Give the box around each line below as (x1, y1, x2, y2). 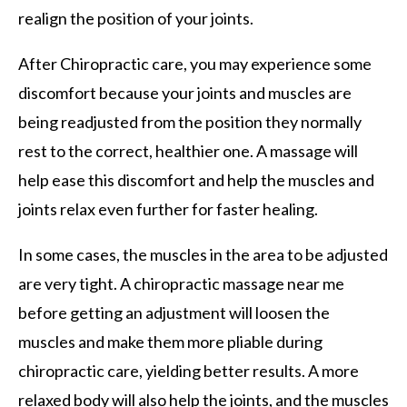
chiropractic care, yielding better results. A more (18, 360, 359, 381)
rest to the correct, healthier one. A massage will (18, 140, 358, 161)
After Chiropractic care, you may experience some (18, 53, 372, 74)
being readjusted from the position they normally (18, 111, 362, 132)
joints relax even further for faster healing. (18, 198, 321, 219)
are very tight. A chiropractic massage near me (18, 273, 344, 293)
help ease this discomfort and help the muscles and (18, 169, 374, 190)
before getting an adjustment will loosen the (18, 302, 330, 323)
